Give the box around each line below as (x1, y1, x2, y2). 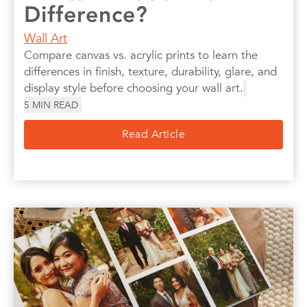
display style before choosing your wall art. (24, 80, 243, 95)
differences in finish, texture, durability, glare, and (24, 64, 277, 79)
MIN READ (32, 98, 78, 111)
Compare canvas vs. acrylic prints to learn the (24, 47, 258, 62)
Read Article (122, 127, 185, 141)
